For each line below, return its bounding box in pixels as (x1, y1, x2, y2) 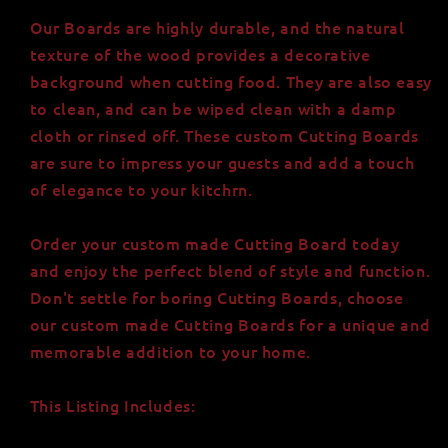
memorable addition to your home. (29, 339, 311, 362)
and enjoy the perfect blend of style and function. (29, 258, 431, 281)
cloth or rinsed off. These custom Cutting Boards (29, 123, 419, 146)
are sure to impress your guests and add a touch (29, 150, 415, 173)
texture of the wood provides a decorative (29, 42, 371, 65)
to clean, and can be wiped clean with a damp (29, 96, 397, 119)
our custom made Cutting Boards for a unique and (29, 312, 431, 335)
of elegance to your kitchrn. (29, 177, 253, 200)
